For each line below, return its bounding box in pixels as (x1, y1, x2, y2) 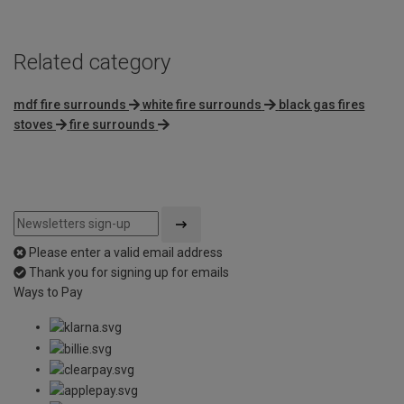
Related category (14, 50, 170, 76)
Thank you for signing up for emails (29, 264, 229, 280)
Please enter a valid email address (29, 244, 223, 260)
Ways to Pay (14, 284, 83, 299)
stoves (14, 116, 53, 132)
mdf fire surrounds (14, 96, 126, 112)
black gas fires (278, 96, 365, 112)
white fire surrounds (142, 96, 262, 112)
